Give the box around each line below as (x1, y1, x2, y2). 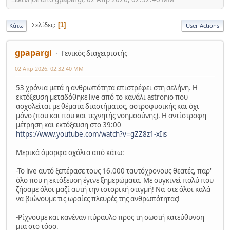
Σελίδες (32, 21, 54, 30)
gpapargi (15, 47, 52, 59)
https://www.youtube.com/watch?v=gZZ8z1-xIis (16, 129, 167, 139)
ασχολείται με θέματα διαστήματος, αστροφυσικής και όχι (16, 101, 199, 111)
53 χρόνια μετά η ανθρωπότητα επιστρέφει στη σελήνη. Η (16, 83, 198, 92)
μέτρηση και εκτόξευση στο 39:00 (16, 120, 121, 129)
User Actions (186, 21, 219, 29)
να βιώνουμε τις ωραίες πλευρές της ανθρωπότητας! (16, 194, 180, 203)
